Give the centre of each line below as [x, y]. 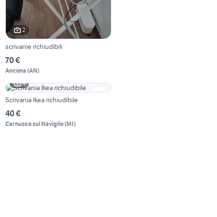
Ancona [16, 70]
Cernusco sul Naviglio [35, 124]
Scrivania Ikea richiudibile [42, 100]
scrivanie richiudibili [34, 46]
